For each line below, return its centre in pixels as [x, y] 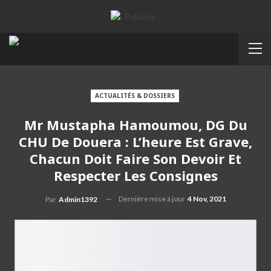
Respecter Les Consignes [135, 175]
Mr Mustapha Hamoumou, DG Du [135, 124]
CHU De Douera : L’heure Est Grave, [135, 141]
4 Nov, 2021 [207, 198]
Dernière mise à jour [152, 198]
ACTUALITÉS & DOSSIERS [135, 95]
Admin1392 [78, 199]
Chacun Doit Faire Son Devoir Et [135, 158]
